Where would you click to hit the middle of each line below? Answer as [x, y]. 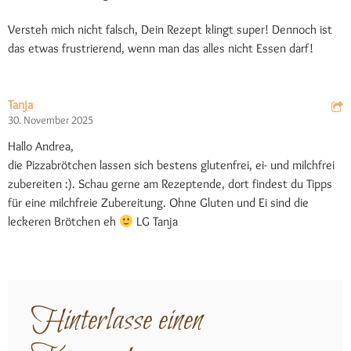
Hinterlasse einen [117, 321]
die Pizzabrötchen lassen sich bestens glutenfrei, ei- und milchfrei [171, 165]
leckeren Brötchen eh [63, 221]
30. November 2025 [51, 120]
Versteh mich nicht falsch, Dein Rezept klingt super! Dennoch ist [170, 29]
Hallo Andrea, [41, 146]
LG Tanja [156, 221]
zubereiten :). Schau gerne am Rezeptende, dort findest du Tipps [170, 184]
